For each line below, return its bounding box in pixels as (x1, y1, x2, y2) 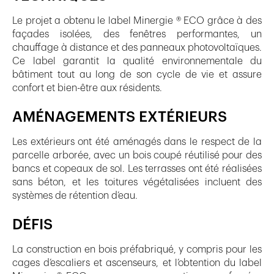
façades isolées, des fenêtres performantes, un (12, 29, 262, 39)
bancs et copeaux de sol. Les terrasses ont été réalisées (12, 163, 262, 174)
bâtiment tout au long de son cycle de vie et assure (12, 69, 262, 80)
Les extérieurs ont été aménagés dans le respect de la (12, 136, 262, 147)
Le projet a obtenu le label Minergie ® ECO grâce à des (12, 15, 262, 26)
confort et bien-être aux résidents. (12, 83, 162, 93)
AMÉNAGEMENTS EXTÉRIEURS (12, 109, 227, 125)
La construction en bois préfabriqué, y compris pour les (12, 244, 262, 254)
